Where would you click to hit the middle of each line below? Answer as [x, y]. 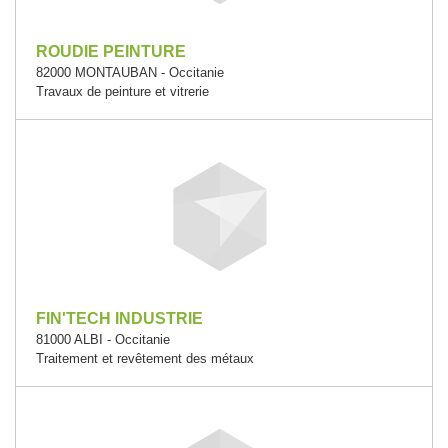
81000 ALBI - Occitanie [103, 339]
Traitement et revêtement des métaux [145, 358]
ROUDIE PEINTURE [111, 51]
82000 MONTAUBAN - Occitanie [130, 72]
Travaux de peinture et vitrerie [122, 91]
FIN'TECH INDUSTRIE [119, 318]
